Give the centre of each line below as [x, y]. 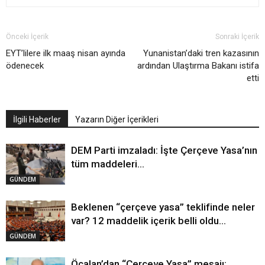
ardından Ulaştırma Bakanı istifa [198, 66]
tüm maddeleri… [108, 164]
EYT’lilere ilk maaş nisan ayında [66, 54]
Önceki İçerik [27, 37]
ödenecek [25, 66]
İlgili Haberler [37, 120]
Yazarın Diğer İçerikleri [117, 120]
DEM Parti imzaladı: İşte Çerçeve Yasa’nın [164, 151]
